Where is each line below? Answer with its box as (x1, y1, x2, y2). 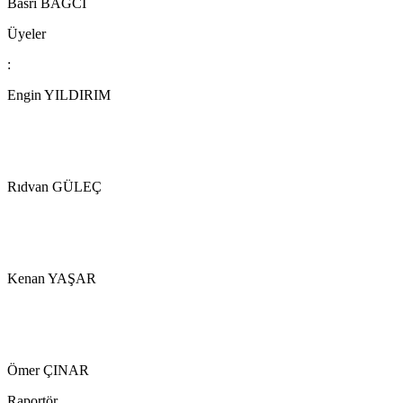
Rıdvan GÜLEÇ (7, 178, 102, 194)
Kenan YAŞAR (7, 270, 96, 286)
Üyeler (7, 25, 46, 41)
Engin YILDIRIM (7, 86, 111, 103)
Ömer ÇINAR (7, 362, 89, 378)
